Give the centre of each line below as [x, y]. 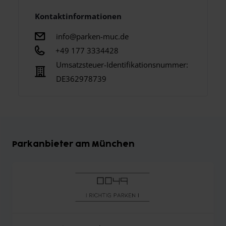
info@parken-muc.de [92, 37]
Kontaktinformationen [78, 16]
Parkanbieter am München [73, 145]
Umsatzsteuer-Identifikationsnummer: [122, 65]
